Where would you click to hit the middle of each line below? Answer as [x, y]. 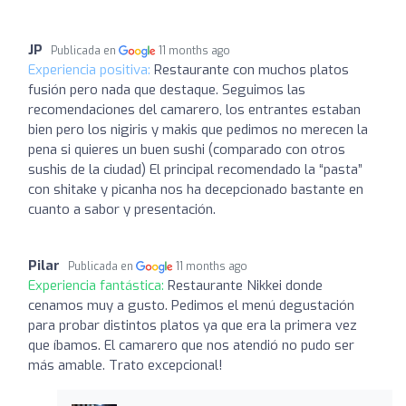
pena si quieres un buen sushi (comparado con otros [187, 149]
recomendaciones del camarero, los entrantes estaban [194, 109]
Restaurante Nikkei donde [245, 285]
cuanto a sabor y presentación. [122, 209]
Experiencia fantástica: [98, 285]
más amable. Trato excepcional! [126, 365]
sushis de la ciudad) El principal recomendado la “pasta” [195, 169]
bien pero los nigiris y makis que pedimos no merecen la [198, 129]
